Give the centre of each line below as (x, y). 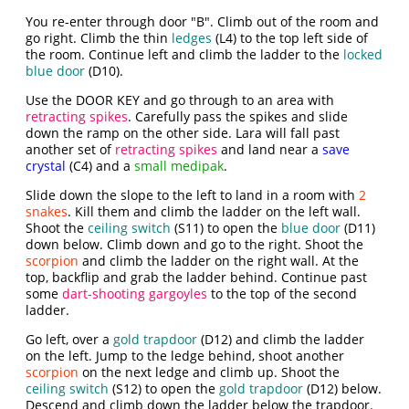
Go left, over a (70, 339)
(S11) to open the (226, 228)
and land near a (270, 149)
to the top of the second (283, 294)
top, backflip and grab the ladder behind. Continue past (197, 277)
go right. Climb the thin (99, 38)
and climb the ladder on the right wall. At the (219, 261)
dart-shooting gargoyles (135, 294)
